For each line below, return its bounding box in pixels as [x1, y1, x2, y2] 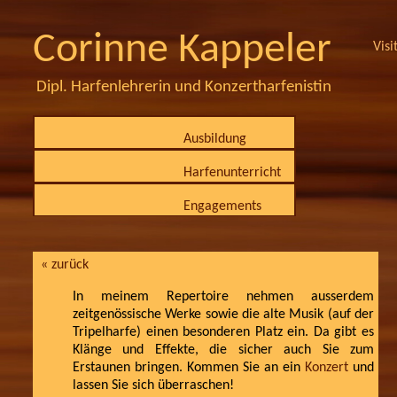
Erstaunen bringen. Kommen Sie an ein [73, 361, 305, 375]
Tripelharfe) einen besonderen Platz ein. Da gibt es [73, 325, 374, 339]
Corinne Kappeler [33, 29, 331, 72]
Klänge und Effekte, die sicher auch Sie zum [73, 343, 374, 357]
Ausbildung [183, 132, 246, 146]
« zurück [37, 258, 89, 272]
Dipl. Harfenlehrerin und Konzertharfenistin [33, 79, 331, 96]
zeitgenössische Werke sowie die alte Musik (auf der [73, 307, 374, 322]
